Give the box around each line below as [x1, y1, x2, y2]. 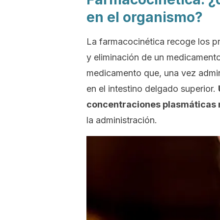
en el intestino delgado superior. [86, 83, 218, 94]
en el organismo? [86, 9, 203, 26]
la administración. [86, 115, 157, 125]
